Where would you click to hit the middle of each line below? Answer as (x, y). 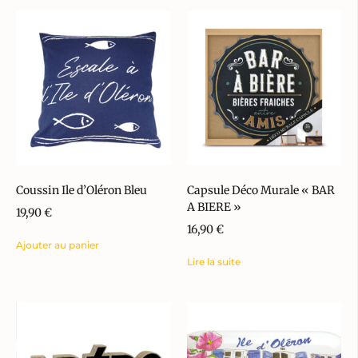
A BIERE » (214, 207)
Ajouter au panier (58, 245)
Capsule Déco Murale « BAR (261, 191)
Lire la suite (213, 262)
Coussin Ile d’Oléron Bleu (82, 191)
